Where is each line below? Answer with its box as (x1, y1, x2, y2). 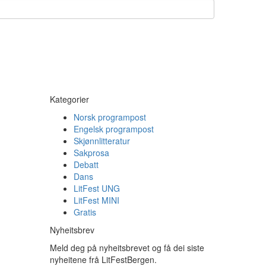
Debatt (73, 159, 99, 170)
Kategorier (49, 93, 89, 105)
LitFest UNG (73, 182, 120, 194)
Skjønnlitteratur (73, 135, 130, 147)
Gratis (73, 206, 96, 218)
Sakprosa (73, 147, 109, 159)
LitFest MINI (73, 194, 119, 206)
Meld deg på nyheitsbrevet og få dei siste (49, 242, 204, 254)
